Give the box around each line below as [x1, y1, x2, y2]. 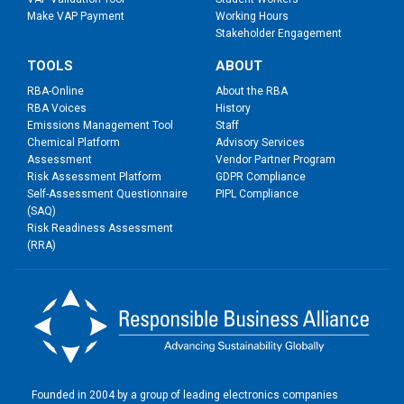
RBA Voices [27, 102, 87, 115]
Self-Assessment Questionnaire [27, 188, 188, 201]
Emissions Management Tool [27, 119, 173, 133]
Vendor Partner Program [216, 153, 335, 167]
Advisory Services [216, 136, 305, 150]
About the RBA [216, 85, 288, 98]
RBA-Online [27, 85, 84, 98]
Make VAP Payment [27, 10, 124, 23]
